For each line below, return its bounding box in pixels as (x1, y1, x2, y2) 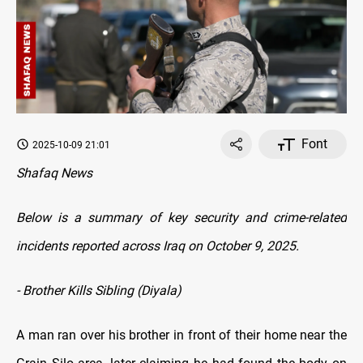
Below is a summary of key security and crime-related (16, 210, 347, 226)
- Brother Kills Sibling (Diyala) (16, 283, 181, 299)
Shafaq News (16, 165, 92, 181)
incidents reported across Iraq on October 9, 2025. (16, 238, 299, 254)
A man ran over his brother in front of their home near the (16, 327, 347, 344)
